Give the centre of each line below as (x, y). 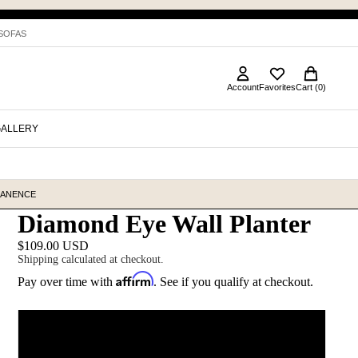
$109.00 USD (53, 246)
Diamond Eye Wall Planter (164, 224)
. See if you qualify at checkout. (233, 281)
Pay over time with (67, 281)
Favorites (277, 87)
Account (243, 87)
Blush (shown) (172, 330)
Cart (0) (311, 87)
